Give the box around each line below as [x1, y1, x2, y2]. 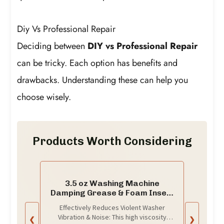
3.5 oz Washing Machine [64, 178, 159, 188]
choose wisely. [17, 90, 71, 103]
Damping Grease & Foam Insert [50, 188, 174, 198]
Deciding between [17, 39, 88, 52]
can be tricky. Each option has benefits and [17, 56, 178, 69]
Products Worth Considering [32, 134, 192, 148]
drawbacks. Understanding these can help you [17, 73, 188, 86]
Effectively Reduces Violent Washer [59, 203, 165, 212]
